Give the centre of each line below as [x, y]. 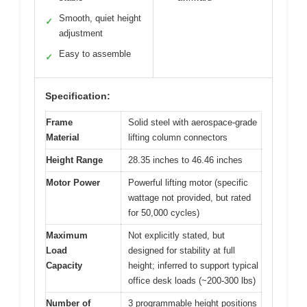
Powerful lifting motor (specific [188, 182]
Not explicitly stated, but [176, 235]
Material [63, 137]
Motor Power [73, 182]
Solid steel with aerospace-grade [193, 122]
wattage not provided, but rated [189, 197]
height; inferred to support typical [193, 265]
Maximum [67, 235]
